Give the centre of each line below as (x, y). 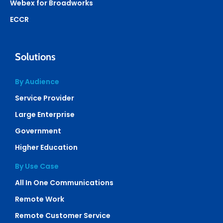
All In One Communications (64, 182)
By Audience (37, 81)
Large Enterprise (45, 114)
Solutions (35, 56)
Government (38, 131)
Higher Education (46, 147)
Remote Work (40, 199)
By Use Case (37, 166)
